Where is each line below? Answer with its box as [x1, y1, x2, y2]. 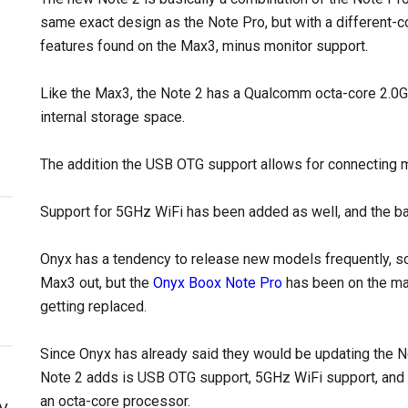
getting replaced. [40, 298, 147, 315]
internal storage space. [40, 108, 185, 126]
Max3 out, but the [40, 274, 153, 291]
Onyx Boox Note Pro [153, 274, 282, 291]
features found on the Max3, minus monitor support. [40, 37, 368, 55]
